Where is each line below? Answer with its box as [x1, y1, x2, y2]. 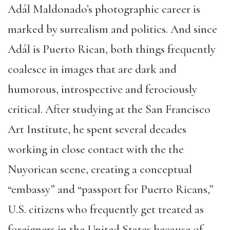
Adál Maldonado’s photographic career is [8, 2, 200, 16]
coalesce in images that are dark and [8, 62, 177, 76]
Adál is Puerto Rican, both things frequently [8, 42, 216, 56]
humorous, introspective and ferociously [8, 82, 197, 97]
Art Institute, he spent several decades [8, 122, 186, 137]
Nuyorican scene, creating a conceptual [8, 162, 192, 177]
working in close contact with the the [8, 142, 184, 157]
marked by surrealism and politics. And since [8, 22, 217, 36]
